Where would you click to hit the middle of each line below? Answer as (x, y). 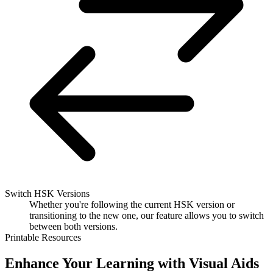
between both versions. (73, 227)
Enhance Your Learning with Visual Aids (132, 264)
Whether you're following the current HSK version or (132, 205)
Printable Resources (43, 238)
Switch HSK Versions (47, 194)
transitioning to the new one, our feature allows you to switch (147, 216)
